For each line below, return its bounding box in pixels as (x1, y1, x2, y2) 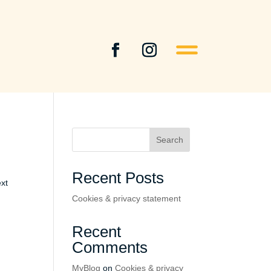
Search (155, 135, 183, 145)
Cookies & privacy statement (72, 194, 181, 204)
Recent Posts (72, 169, 165, 188)
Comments (72, 238, 148, 257)
